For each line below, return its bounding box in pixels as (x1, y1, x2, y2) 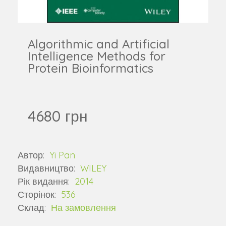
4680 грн (28, 106, 88, 126)
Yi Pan (49, 149, 75, 161)
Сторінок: (18, 188, 59, 200)
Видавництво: (18, 162, 78, 174)
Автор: (18, 149, 47, 161)
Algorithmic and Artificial (28, 36, 169, 51)
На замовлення (51, 201, 116, 213)
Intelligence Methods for (28, 48, 165, 64)
